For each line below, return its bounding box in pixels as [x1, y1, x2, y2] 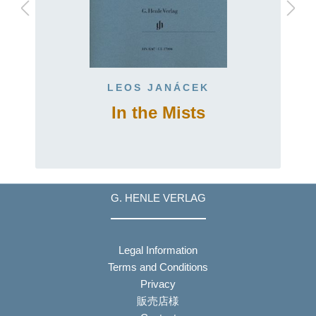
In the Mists [111, 103, 205, 122]
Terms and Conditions [108, 260, 208, 273]
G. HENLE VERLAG [110, 192, 206, 205]
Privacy [140, 277, 176, 290]
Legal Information [119, 243, 197, 256]
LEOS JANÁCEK [107, 82, 209, 93]
